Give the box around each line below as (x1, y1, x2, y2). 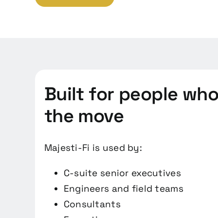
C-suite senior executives (63, 167, 181, 180)
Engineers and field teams (63, 182, 183, 195)
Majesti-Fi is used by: (44, 142, 142, 154)
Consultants (63, 198, 121, 211)
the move (44, 104, 124, 128)
